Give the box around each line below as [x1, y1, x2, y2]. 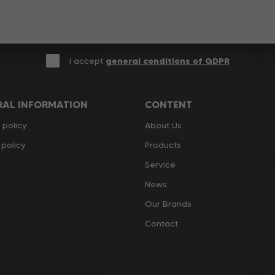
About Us [145, 120, 182, 131]
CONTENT [145, 98, 192, 111]
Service [145, 159, 176, 171]
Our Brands [145, 198, 192, 210]
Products [145, 139, 181, 151]
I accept [69, 55, 106, 66]
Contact [145, 218, 178, 230]
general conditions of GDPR [105, 55, 230, 66]
